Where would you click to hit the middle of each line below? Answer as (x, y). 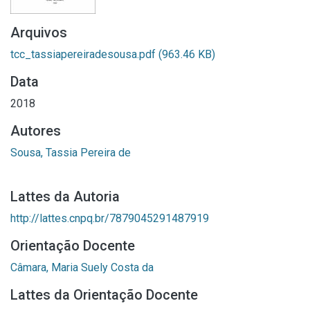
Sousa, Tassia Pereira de (71, 153)
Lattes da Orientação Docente (104, 295)
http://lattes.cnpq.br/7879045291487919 (110, 218)
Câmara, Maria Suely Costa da (82, 267)
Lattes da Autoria (65, 197)
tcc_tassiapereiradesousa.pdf (84, 54)
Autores (36, 131)
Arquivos (39, 33)
